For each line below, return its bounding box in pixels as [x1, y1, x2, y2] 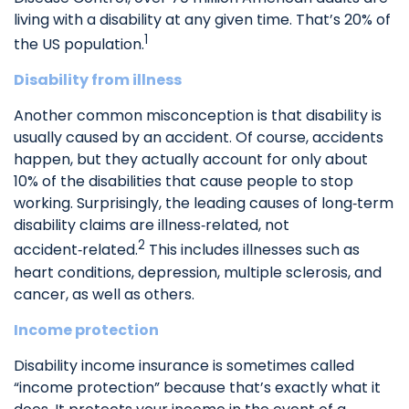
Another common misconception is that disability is [14, 105, 382, 127]
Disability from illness [14, 69, 182, 91]
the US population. [14, 34, 144, 56]
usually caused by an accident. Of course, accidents [14, 127, 383, 149]
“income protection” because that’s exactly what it [14, 376, 381, 398]
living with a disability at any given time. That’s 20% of [14, 9, 391, 30]
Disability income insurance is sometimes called [14, 354, 354, 376]
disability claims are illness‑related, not [14, 215, 289, 236]
